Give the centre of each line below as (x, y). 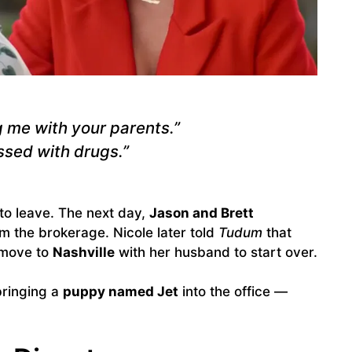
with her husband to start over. (216, 252)
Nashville (84, 252)
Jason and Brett (202, 213)
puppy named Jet (121, 292)
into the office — (233, 292)
